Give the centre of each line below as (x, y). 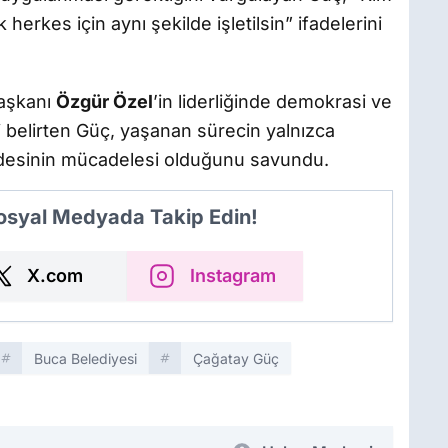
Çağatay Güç (236, 358)
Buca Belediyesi (85, 358)
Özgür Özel (104, 101)
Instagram (233, 275)
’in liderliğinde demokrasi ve (272, 101)
